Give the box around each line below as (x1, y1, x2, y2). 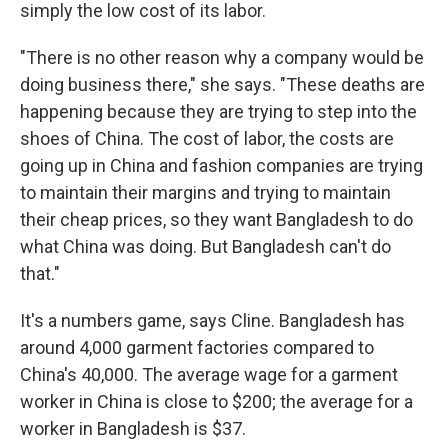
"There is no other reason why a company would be (20, 47, 424, 68)
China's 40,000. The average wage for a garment (20, 364, 398, 385)
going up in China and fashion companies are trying (20, 155, 423, 176)
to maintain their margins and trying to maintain (20, 182, 391, 203)
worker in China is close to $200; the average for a (20, 391, 413, 412)
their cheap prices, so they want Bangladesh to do (20, 209, 413, 230)
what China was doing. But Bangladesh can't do (20, 236, 391, 257)
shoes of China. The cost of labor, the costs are (20, 128, 394, 149)
